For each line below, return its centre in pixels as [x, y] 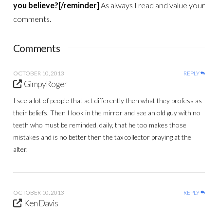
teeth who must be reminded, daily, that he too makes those [100, 125]
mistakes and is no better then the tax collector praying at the [102, 137]
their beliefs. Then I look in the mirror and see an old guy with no [107, 113]
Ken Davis [41, 203]
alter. [20, 149]
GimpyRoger [46, 83]
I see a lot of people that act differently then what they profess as [107, 101]
